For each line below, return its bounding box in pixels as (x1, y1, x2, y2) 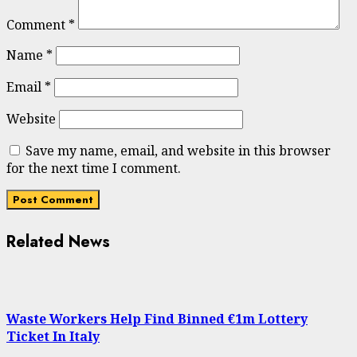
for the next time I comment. (6, 159, 181, 177)
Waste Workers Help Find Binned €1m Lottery (6, 310, 308, 328)
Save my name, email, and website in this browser (25, 141, 331, 159)
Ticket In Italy (6, 328, 100, 346)
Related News (6, 230, 110, 254)
